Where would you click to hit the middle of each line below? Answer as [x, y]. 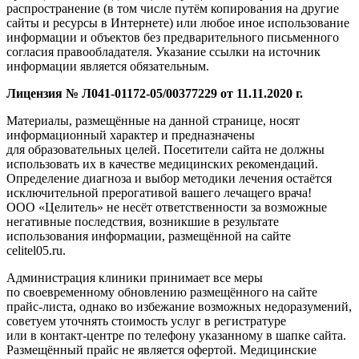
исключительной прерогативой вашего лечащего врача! [159, 192]
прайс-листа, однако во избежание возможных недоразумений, [179, 306]
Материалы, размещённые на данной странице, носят [153, 120]
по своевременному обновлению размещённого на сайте [162, 292]
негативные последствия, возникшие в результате [143, 221]
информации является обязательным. [108, 66]
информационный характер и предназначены [131, 135]
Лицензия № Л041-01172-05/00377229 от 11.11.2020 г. [155, 93]
